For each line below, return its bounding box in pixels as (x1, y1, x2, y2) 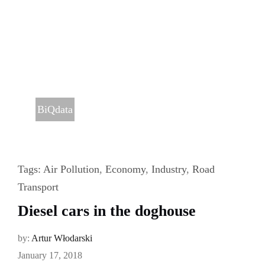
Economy (105, 163, 146, 176)
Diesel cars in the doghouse (17, 202, 196, 220)
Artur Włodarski (31, 233, 92, 244)
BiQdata (37, 104, 73, 116)
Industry (151, 163, 186, 176)
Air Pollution (43, 163, 99, 176)
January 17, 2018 (17, 250, 82, 261)
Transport (17, 181, 59, 193)
